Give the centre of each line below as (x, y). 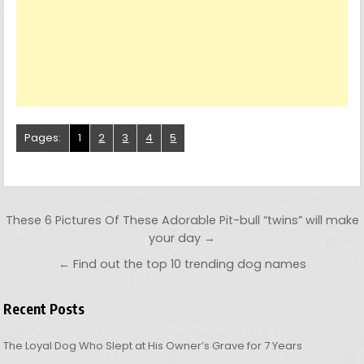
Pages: (43, 138)
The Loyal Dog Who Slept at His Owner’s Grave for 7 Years (153, 346)
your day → (182, 238)
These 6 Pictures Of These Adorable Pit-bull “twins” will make (182, 221)
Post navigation (97, 222)
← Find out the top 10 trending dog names (182, 264)
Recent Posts (44, 309)
